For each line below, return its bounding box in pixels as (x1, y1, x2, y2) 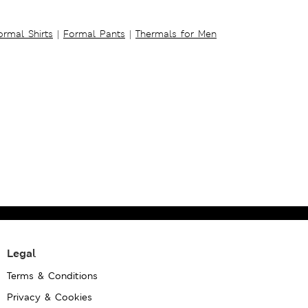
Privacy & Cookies (7, 290, 93, 303)
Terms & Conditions (7, 269, 98, 282)
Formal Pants (63, 27, 125, 40)
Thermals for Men (135, 27, 217, 40)
